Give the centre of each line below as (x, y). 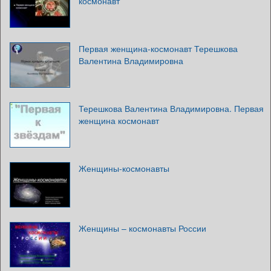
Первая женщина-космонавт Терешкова (158, 49)
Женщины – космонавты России (142, 228)
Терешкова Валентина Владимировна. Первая (171, 109)
